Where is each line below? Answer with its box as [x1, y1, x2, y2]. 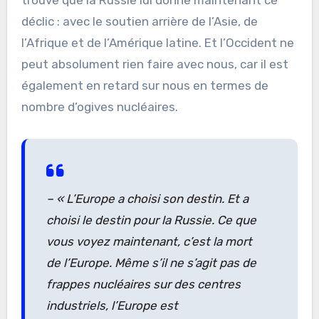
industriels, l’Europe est [46, 298, 178, 313]
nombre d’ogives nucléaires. [21, 99, 178, 114]
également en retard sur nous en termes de [21, 78, 268, 93]
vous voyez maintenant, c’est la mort [46, 234, 252, 249]
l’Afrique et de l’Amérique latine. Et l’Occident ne [21, 35, 294, 50]
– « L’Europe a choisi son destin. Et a [46, 191, 249, 206]
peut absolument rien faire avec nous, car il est [21, 56, 288, 71]
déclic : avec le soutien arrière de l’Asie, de [21, 14, 258, 28]
